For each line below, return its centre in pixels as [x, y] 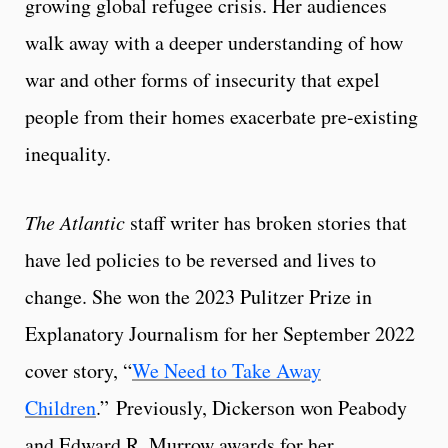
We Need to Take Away [226, 371]
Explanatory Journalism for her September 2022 [220, 334]
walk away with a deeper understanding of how [214, 43]
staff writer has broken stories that [268, 223]
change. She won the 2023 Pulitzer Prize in [198, 297]
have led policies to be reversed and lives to [200, 260]
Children [60, 408]
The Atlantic [77, 222]
